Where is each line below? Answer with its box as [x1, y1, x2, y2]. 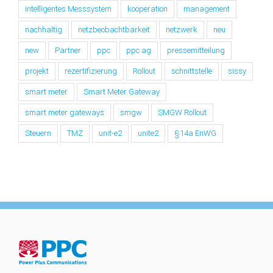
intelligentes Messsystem [25, 4, 112, 13]
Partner [55, 45, 81, 55]
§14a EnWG [174, 128, 216, 138]
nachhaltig [25, 24, 62, 34]
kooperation [127, 4, 168, 13]
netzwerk [166, 24, 197, 34]
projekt [25, 66, 49, 76]
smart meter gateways [25, 107, 104, 117]
